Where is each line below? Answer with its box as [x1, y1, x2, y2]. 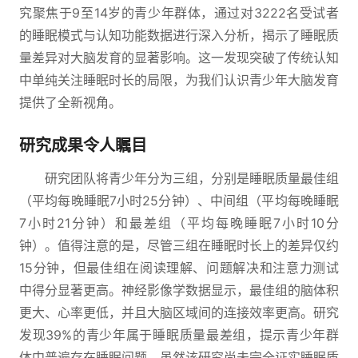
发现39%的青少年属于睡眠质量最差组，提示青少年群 [19, 327, 339, 343]
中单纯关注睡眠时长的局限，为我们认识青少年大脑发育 [19, 72, 339, 88]
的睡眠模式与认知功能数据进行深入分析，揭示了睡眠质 [19, 27, 339, 43]
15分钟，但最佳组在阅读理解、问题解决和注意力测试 [19, 260, 339, 276]
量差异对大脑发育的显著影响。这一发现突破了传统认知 [19, 50, 339, 66]
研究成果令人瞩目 [19, 136, 147, 155]
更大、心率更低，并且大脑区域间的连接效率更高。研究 [19, 304, 339, 320]
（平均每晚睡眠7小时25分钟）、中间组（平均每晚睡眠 [19, 193, 339, 209]
